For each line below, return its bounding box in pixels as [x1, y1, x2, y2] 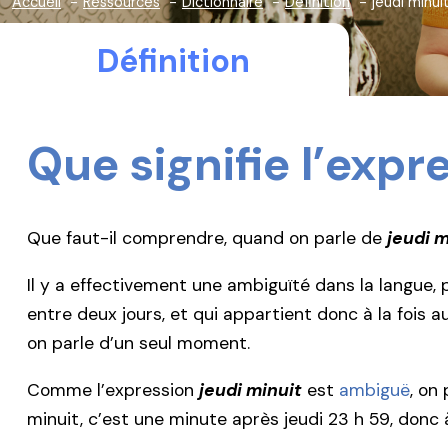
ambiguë [339, 379, 410, 402]
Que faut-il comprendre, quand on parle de [27, 226, 387, 249]
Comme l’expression [27, 379, 199, 402]
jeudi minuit [199, 379, 302, 402]
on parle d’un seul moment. [27, 331, 250, 354]
